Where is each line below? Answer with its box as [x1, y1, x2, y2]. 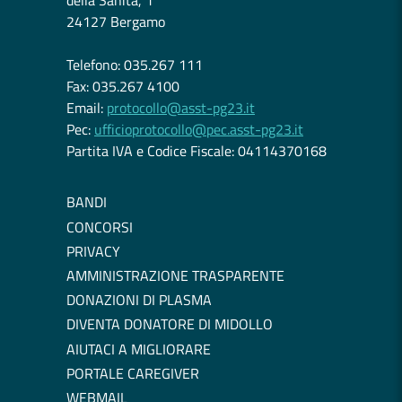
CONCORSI [66, 215, 133, 238]
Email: [66, 97, 107, 119]
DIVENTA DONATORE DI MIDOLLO [66, 313, 273, 336]
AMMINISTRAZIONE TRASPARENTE [66, 265, 284, 287]
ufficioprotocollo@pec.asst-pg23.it [94, 118, 303, 141]
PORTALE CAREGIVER [66, 362, 199, 384]
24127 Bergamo [66, 11, 165, 33]
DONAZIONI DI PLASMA [66, 289, 212, 311]
